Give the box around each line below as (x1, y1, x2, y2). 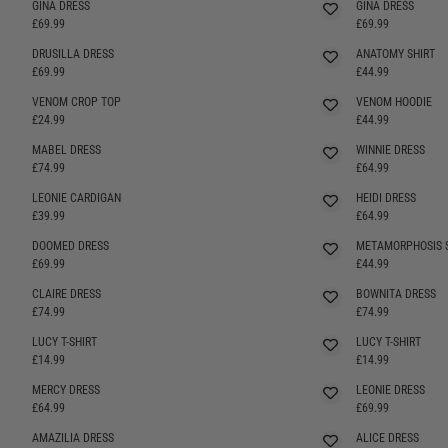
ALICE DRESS (355, 430, 419, 445)
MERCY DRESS (32, 382, 100, 397)
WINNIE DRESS (355, 142, 425, 157)
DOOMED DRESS (32, 238, 109, 253)
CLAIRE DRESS (32, 286, 101, 301)
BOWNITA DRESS (355, 286, 436, 301)
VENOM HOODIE (355, 94, 432, 109)
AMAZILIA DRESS (32, 430, 114, 445)
